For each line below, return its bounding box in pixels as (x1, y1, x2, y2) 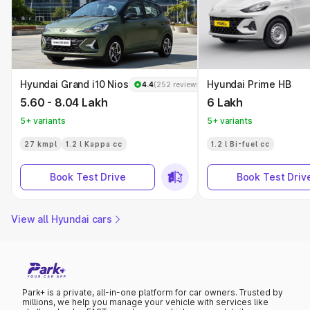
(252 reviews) (153, 80, 202, 89)
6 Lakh (207, 95, 244, 109)
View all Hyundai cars (11, 212, 113, 225)
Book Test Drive (49, 170, 126, 183)
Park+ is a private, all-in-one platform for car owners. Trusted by (22, 286, 283, 298)
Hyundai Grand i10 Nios (20, 77, 129, 90)
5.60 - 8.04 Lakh (20, 95, 108, 109)
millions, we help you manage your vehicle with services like (22, 296, 268, 307)
